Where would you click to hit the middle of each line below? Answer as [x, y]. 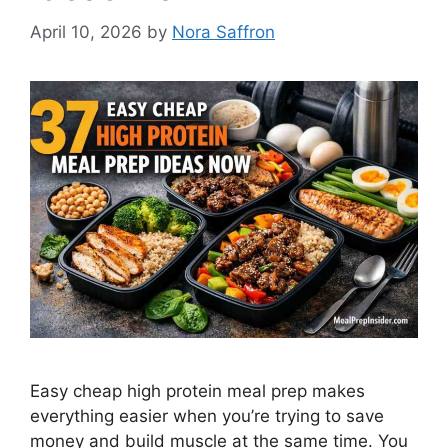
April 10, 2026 [86, 31]
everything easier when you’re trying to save [207, 416]
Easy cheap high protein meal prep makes [197, 391]
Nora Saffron [223, 31]
